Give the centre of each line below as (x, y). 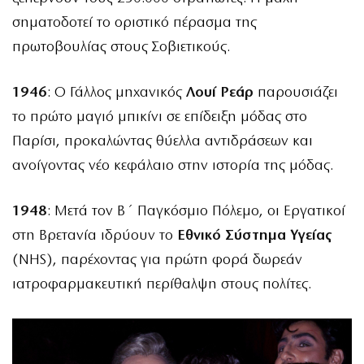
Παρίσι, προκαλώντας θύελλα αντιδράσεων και (162, 142)
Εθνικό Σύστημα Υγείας (254, 236)
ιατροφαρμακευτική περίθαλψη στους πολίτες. (162, 285)
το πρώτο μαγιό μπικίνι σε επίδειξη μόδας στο (160, 118)
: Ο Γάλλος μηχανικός (117, 93)
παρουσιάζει (296, 93)
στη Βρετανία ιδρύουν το (95, 236)
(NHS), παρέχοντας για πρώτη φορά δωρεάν (157, 261)
